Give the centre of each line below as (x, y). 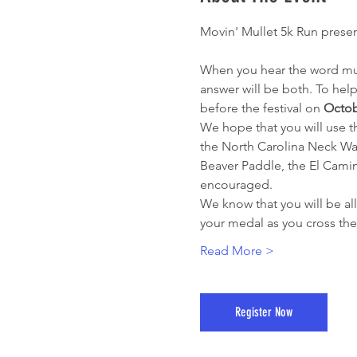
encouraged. (236, 184)
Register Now (263, 312)
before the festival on (261, 108)
